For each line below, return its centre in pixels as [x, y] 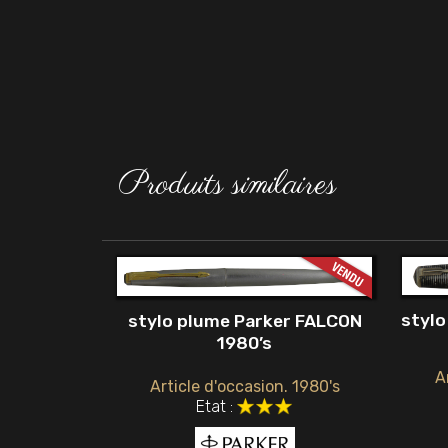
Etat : [215, 407]
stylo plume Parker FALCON [244, 320]
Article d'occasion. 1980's [244, 387]
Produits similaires [227, 186]
